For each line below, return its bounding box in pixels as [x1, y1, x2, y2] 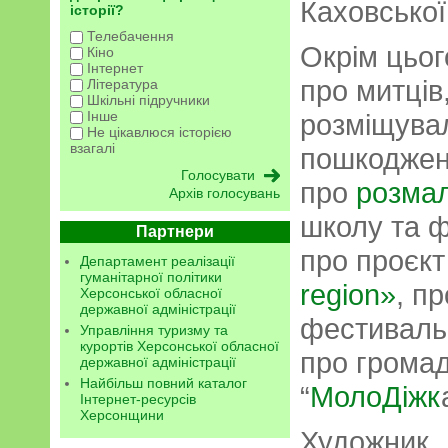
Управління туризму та [80, 322, 228, 338]
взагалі [70, 140, 115, 156]
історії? [70, 2, 124, 18]
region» [300, 278, 396, 311]
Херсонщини [80, 407, 164, 423]
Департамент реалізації [80, 253, 235, 269]
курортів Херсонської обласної [80, 338, 279, 354]
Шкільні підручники [83, 92, 210, 108]
